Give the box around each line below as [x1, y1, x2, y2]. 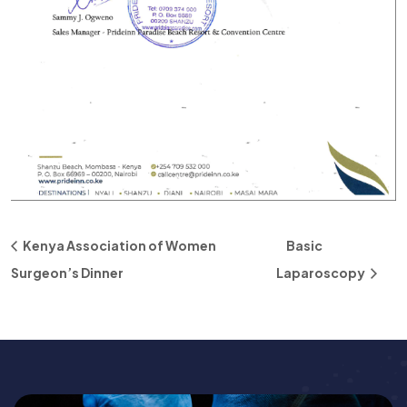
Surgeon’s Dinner [11, 264, 124, 282]
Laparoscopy [276, 264, 368, 282]
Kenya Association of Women [21, 236, 216, 253]
